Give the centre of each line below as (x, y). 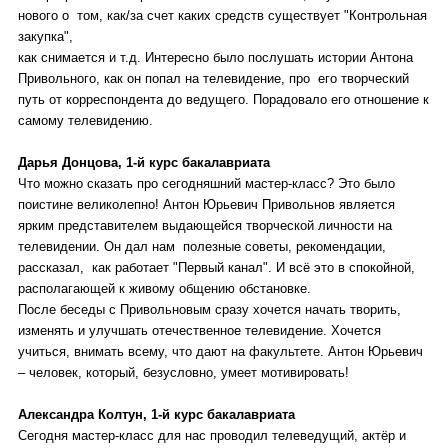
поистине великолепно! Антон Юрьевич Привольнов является (206, 204)
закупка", (45, 36)
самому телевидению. (85, 120)
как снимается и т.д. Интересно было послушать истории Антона (215, 57)
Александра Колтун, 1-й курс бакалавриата (156, 414)
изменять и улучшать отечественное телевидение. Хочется (199, 330)
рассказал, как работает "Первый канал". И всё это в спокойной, (216, 267)
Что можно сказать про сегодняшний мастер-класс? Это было (206, 183)
